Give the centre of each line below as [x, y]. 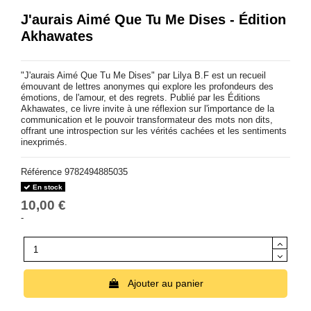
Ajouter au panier [166, 283]
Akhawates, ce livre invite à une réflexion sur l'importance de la [148, 108]
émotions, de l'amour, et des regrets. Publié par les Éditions [141, 97]
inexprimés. [44, 142]
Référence [41, 171]
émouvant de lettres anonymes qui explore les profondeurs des [147, 86]
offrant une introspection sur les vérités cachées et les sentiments [154, 131]
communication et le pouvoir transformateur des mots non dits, [147, 119]
